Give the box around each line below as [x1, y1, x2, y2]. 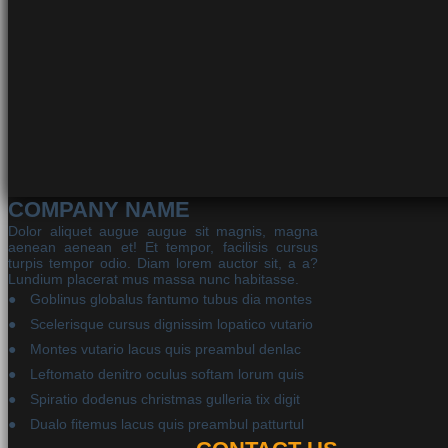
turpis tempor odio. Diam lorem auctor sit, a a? [8, 255, 318, 272]
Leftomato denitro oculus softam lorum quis [30, 366, 304, 383]
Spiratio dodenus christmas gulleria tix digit [30, 391, 300, 408]
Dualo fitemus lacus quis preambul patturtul [30, 416, 304, 433]
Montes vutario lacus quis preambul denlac [30, 341, 301, 358]
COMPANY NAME [8, 197, 190, 223]
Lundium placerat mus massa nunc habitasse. [8, 271, 299, 288]
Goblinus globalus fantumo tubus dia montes [30, 291, 312, 308]
